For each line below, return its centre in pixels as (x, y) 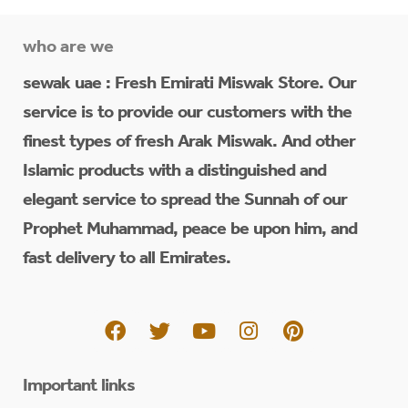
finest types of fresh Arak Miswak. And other (189, 143)
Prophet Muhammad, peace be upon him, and (190, 231)
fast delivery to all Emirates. (127, 260)
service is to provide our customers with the (187, 114)
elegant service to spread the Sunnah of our (185, 202)
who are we (69, 49)
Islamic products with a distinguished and (174, 173)
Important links (79, 388)
